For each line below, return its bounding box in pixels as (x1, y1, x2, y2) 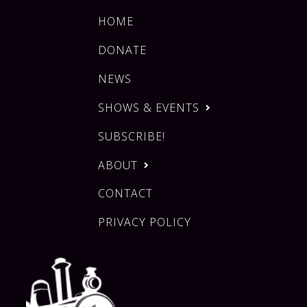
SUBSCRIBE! (98, 128, 166, 144)
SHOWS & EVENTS (98, 99, 200, 115)
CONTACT (98, 186, 153, 201)
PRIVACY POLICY (98, 214, 192, 230)
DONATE (98, 42, 147, 58)
